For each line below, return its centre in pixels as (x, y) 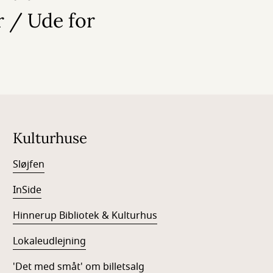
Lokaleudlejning (50, 242)
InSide (27, 190)
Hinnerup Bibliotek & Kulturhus (85, 216)
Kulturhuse (50, 138)
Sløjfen (29, 165)
